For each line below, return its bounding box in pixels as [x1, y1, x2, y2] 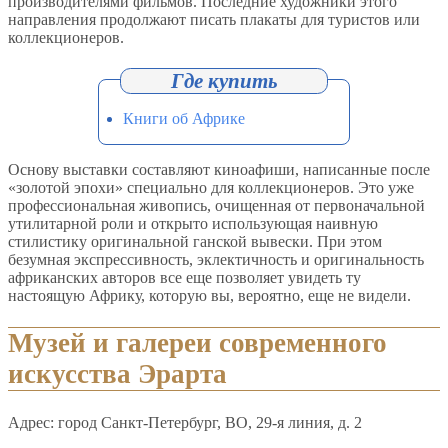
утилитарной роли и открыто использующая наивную [8, 214, 378, 232]
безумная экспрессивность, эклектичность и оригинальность [8, 250, 424, 268]
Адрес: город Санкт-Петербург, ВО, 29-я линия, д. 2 [8, 414, 362, 432]
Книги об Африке [123, 109, 245, 127]
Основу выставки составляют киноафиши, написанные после [8, 160, 430, 178]
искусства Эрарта [8, 359, 227, 390]
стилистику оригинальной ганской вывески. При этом [8, 232, 382, 250]
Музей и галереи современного [8, 328, 387, 359]
